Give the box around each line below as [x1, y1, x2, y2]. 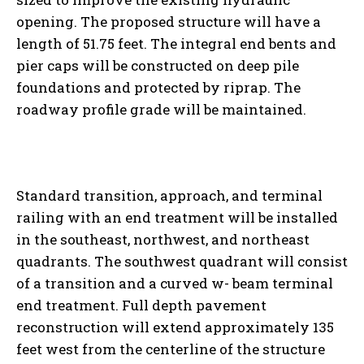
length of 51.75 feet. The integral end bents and [16, 33, 336, 53]
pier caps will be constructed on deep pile [16, 55, 299, 75]
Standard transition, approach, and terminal [16, 185, 323, 205]
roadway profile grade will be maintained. [16, 99, 306, 119]
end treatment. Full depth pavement [16, 295, 266, 314]
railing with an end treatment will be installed [16, 207, 338, 227]
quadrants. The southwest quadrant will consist [16, 251, 348, 271]
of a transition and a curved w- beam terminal [16, 273, 333, 292]
